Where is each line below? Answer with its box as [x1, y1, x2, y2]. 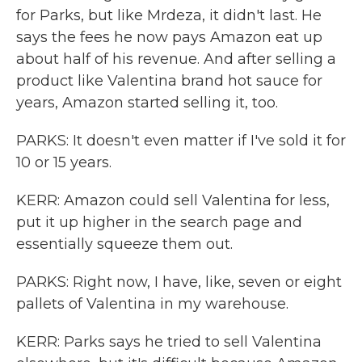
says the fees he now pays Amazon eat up [16, 28, 322, 46]
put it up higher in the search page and [16, 213, 302, 231]
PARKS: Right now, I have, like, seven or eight [16, 273, 342, 291]
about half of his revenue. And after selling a [16, 50, 336, 68]
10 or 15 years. [16, 154, 112, 171]
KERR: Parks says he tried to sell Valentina [16, 333, 322, 351]
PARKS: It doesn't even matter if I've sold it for [16, 132, 346, 149]
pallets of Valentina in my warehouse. [16, 295, 288, 313]
